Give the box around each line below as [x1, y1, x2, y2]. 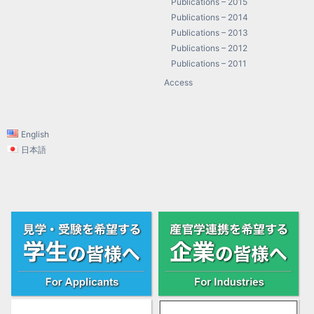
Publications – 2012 [171, 43, 248, 53]
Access [164, 77, 193, 88]
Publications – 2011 [171, 58, 247, 69]
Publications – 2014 [171, 12, 249, 22]
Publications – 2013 [171, 27, 249, 38]
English [20, 129, 49, 139]
